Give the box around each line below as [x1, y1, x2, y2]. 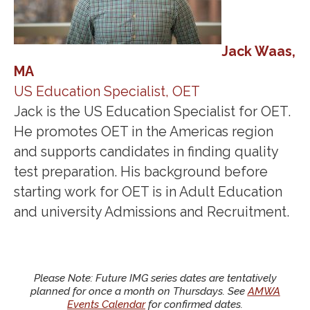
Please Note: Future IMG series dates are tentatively [33, 272, 277, 285]
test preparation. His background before [14, 163, 268, 180]
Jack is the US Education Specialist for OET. [14, 103, 291, 120]
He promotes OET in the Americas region [14, 123, 273, 140]
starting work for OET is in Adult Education [14, 183, 282, 200]
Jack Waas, [221, 43, 295, 60]
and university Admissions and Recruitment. [14, 203, 289, 220]
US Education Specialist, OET [14, 83, 200, 100]
